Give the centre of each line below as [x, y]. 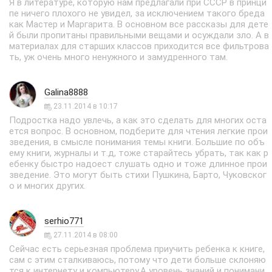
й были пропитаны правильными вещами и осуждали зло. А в [139, 35]
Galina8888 [66, 92]
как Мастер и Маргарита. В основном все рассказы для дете [139, 24]
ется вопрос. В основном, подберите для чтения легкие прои [138, 131]
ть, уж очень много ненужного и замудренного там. [118, 57]
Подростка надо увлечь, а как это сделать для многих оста [138, 120]
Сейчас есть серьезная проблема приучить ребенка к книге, [137, 249]
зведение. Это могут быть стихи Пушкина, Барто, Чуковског [138, 175]
